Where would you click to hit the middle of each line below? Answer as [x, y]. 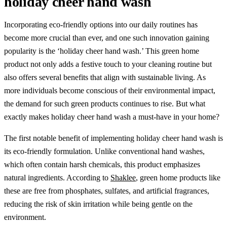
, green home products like [178, 177]
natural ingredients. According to [57, 177]
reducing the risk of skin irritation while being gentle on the [98, 204]
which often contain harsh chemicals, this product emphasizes [102, 164]
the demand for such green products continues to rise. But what [105, 103]
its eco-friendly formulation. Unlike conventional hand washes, [104, 151]
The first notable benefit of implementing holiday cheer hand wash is [113, 138]
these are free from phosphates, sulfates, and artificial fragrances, [107, 191]
